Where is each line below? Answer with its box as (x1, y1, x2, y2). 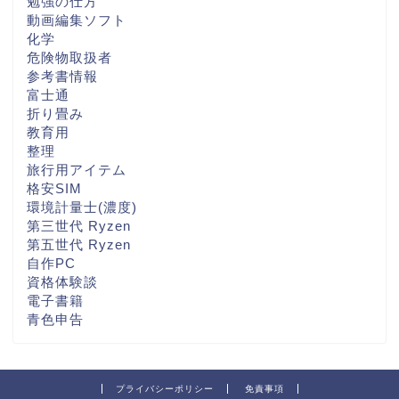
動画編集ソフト (27, 12, 126, 28)
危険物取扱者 (27, 50, 112, 66)
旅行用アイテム (27, 162, 126, 178)
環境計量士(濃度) (27, 199, 137, 216)
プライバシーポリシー (115, 384, 214, 395)
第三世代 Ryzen (27, 218, 131, 234)
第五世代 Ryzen (27, 237, 131, 253)
